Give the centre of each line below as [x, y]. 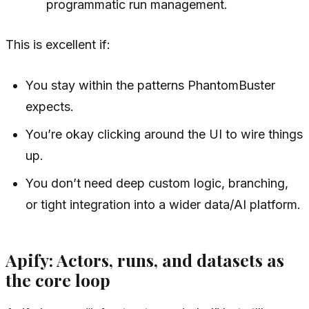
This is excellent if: [58, 45]
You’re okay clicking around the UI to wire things [165, 134]
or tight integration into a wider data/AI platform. [163, 205]
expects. [50, 107]
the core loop [58, 279]
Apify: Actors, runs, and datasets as [145, 259]
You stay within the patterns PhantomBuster [151, 86]
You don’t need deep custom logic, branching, [157, 183]
